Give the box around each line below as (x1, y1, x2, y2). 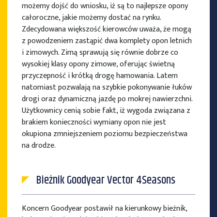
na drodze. (22, 139, 56, 153)
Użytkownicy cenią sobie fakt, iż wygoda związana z (22, 104, 190, 118)
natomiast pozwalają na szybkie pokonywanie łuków (22, 81, 192, 94)
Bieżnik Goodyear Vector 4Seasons (36, 171, 175, 189)
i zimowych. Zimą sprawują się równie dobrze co (22, 46, 178, 60)
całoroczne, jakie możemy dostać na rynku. (22, 11, 161, 25)
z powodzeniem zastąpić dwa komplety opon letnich (22, 34, 192, 48)
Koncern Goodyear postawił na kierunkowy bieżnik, (22, 202, 187, 216)
